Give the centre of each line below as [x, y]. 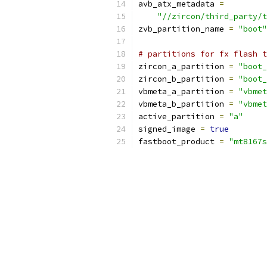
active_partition [179, 117]
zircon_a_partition [184, 66]
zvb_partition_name [184, 29]
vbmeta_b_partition [184, 104]
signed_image [169, 129]
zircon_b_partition [184, 79]
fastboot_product [179, 142]
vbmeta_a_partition [184, 91]
